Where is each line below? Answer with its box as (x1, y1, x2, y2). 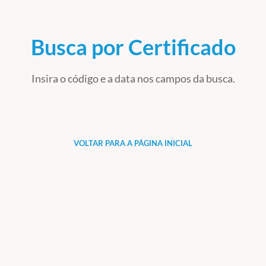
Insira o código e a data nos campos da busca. (31, 72, 235, 85)
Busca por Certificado (30, 34, 236, 60)
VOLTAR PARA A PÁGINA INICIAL (74, 138, 192, 148)
